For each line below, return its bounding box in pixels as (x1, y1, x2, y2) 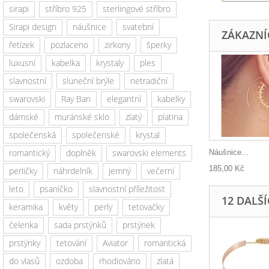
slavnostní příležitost (89, 183, 165, 195)
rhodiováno (99, 255, 141, 267)
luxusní (9, 57, 35, 68)
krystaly (96, 57, 124, 68)
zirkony (104, 39, 130, 50)
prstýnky (9, 237, 40, 249)
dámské (9, 111, 38, 122)
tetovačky (128, 201, 164, 213)
